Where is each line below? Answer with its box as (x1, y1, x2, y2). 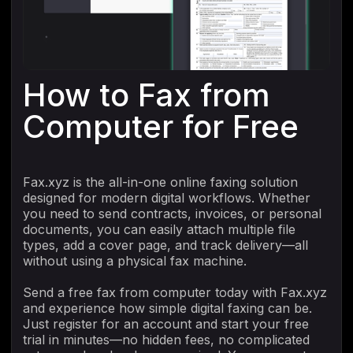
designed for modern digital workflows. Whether (23, 190, 310, 206)
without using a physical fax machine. (23, 253, 247, 269)
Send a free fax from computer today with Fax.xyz (23, 284, 327, 301)
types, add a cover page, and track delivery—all (23, 237, 308, 254)
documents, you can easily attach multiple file (23, 221, 295, 238)
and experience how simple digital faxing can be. (23, 300, 312, 317)
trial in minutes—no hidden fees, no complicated (23, 332, 310, 348)
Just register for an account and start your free (23, 316, 309, 333)
